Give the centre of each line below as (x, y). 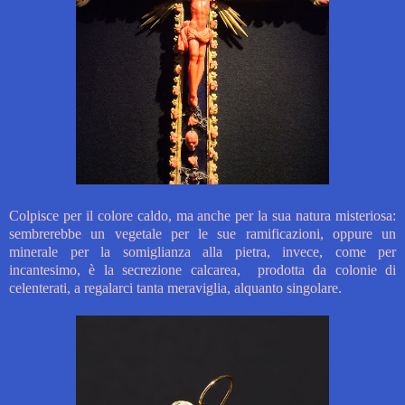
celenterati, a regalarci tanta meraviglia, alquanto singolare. (175, 288)
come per (365, 252)
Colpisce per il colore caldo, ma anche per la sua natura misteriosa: (202, 216)
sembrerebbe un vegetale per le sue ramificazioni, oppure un (202, 234)
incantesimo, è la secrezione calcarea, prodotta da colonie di (202, 270)
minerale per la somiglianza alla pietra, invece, (172, 252)
